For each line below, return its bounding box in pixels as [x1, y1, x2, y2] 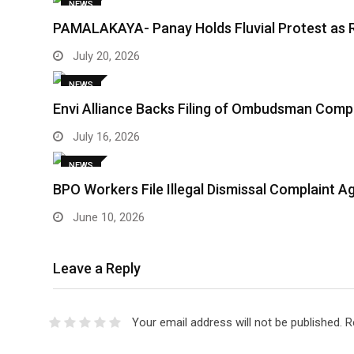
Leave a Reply [53, 259, 141, 277]
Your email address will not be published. [131, 314, 342, 330]
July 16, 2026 [70, 129, 140, 144]
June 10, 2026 [70, 209, 145, 224]
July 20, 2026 [70, 48, 140, 63]
